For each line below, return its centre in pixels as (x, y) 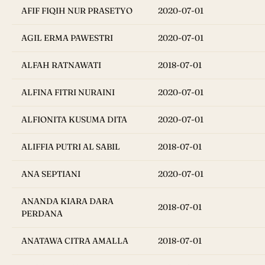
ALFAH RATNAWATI (61, 65)
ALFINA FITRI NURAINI (68, 93)
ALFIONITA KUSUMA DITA (74, 120)
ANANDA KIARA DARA (67, 201)
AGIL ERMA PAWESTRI (67, 38)
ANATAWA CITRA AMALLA (75, 241)
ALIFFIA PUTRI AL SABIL (71, 147)
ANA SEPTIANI (51, 174)
